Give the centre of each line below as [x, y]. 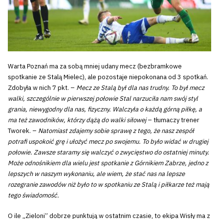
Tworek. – [23, 131]
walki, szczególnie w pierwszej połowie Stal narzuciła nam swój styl [103, 99]
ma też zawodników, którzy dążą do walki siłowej [77, 120]
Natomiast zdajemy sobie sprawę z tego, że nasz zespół [116, 131]
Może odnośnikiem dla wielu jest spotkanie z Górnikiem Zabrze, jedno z [108, 163]
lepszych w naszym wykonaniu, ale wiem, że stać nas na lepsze [96, 174]
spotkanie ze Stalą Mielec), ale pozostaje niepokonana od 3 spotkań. [108, 77]
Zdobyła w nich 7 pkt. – [42, 88]
